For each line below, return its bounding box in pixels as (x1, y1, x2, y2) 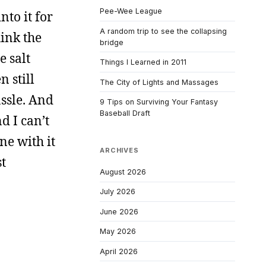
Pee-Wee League (100, 7, 162, 16)
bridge (100, 37, 123, 47)
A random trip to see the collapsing (100, 26, 227, 36)
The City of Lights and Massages (100, 77, 218, 87)
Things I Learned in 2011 (100, 58, 186, 67)
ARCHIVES (100, 146, 139, 155)
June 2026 (100, 207, 138, 216)
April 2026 (100, 246, 138, 256)
